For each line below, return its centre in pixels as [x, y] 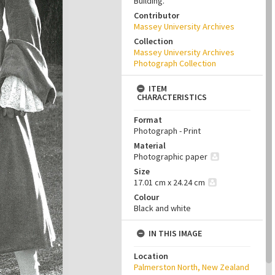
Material [150, 145]
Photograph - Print [167, 131]
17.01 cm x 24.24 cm [169, 182]
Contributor [157, 15]
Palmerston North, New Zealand [192, 267]
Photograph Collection [175, 63]
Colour [146, 197]
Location [151, 256]
